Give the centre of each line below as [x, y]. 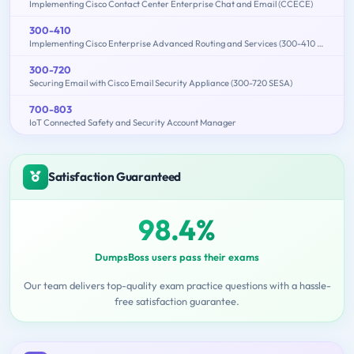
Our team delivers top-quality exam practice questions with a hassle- [177, 285]
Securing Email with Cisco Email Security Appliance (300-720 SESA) [161, 83]
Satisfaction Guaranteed [115, 176]
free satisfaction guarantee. [177, 301]
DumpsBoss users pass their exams [177, 256]
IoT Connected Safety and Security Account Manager [133, 122]
